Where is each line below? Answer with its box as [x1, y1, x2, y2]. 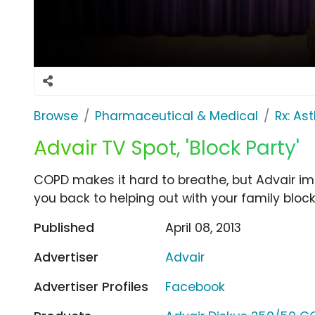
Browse [34, 107, 78, 124]
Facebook [165, 278, 226, 295]
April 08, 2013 [165, 219, 242, 236]
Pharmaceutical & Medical [95, 107, 258, 124]
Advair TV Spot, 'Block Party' [34, 134, 300, 162]
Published [34, 219, 94, 236]
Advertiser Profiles [34, 278, 148, 295]
